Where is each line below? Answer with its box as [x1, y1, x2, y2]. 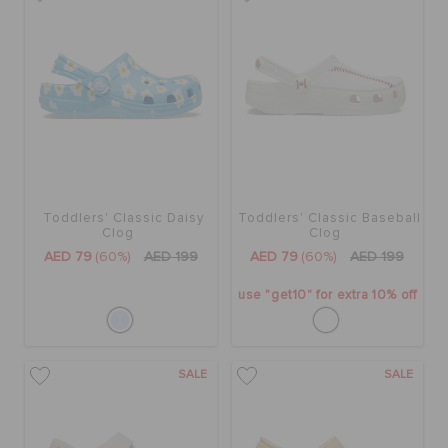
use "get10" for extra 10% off [238, 288, 417, 302]
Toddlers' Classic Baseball [238, 211, 422, 225]
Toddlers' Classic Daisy [42, 211, 204, 225]
